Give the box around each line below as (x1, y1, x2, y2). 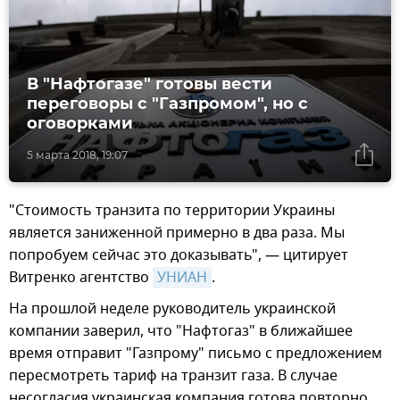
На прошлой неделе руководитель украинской (9, 297, 336, 320)
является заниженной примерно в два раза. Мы (9, 221, 345, 244)
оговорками (27, 112, 133, 133)
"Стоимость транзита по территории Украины (9, 199, 335, 221)
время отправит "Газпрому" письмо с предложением (9, 342, 382, 364)
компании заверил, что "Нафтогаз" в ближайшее (9, 320, 353, 342)
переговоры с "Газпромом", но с (27, 93, 308, 113)
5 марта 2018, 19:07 (27, 147, 128, 162)
